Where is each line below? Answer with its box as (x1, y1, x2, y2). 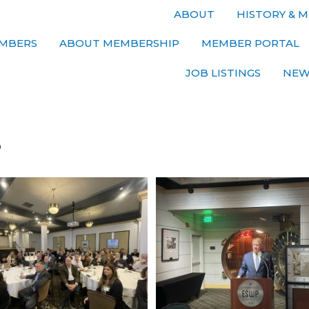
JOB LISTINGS (186, 66, 261, 79)
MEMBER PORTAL (201, 36, 299, 50)
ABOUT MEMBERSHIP (59, 36, 179, 50)
